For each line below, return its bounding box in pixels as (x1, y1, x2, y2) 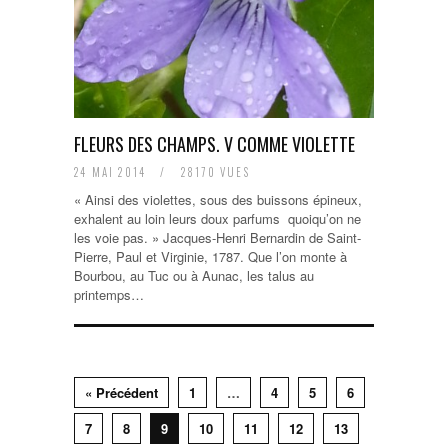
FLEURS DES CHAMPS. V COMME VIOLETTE (74, 131, 355, 157)
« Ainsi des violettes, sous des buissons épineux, (74, 190, 362, 209)
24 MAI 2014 (74, 164, 151, 180)
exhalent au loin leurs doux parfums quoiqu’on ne (74, 209, 361, 228)
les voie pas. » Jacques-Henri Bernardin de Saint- (74, 228, 361, 247)
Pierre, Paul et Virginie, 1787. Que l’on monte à (74, 247, 347, 266)
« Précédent (85, 383, 158, 402)
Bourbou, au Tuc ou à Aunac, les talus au (74, 266, 314, 285)
